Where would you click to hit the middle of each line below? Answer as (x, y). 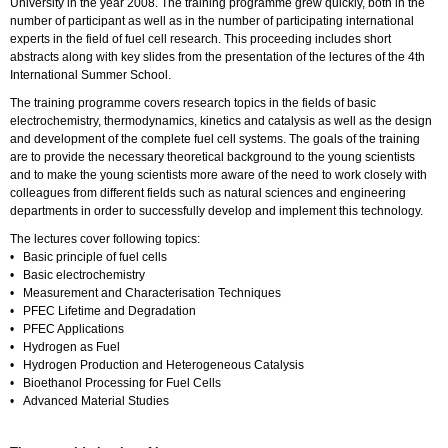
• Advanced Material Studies (89, 401)
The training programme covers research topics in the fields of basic (193, 103)
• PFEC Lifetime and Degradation (103, 311)
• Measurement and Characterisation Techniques (145, 293)
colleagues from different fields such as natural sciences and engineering (208, 193)
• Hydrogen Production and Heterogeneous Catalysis (157, 365)
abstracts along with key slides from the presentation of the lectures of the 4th (217, 57)
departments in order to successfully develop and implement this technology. (216, 211)
